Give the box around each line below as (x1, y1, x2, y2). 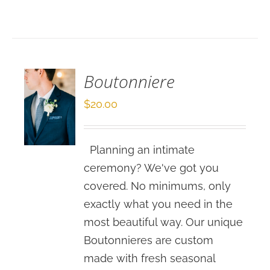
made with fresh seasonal (84, 252, 216, 265)
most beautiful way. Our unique (84, 216, 243, 228)
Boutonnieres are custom (84, 234, 214, 246)
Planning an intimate (84, 143, 195, 156)
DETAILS (33, 48, 71, 58)
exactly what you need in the (84, 198, 233, 210)
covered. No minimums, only (84, 180, 231, 192)
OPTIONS (33, 20, 75, 31)
